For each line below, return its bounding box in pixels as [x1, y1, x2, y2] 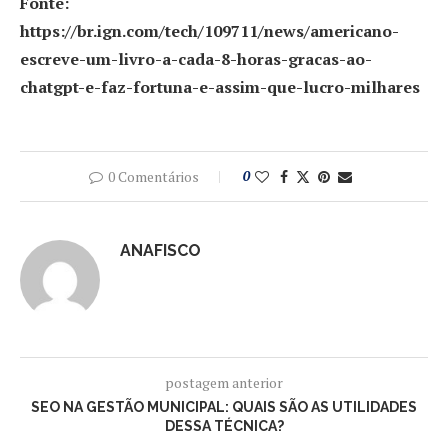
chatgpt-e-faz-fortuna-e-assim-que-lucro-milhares [20, 76, 420, 98]
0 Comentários [107, 167, 199, 186]
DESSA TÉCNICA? [164, 418, 284, 434]
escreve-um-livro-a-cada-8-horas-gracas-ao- [20, 48, 372, 70]
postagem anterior [165, 373, 283, 392]
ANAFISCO [120, 241, 201, 260]
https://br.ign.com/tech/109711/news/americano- [20, 20, 399, 42]
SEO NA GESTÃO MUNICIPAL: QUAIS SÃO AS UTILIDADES [31, 399, 417, 415]
